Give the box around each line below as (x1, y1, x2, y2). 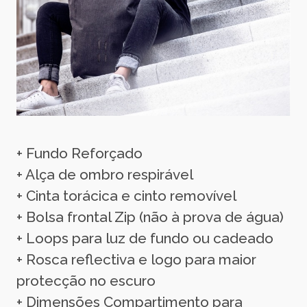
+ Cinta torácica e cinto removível (16, 186, 236, 204)
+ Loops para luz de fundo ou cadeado (16, 229, 273, 247)
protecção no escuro (16, 271, 156, 289)
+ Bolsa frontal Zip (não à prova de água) (16, 208, 284, 225)
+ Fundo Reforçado (16, 144, 143, 162)
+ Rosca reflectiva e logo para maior (16, 250, 256, 268)
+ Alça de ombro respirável (16, 165, 193, 183)
